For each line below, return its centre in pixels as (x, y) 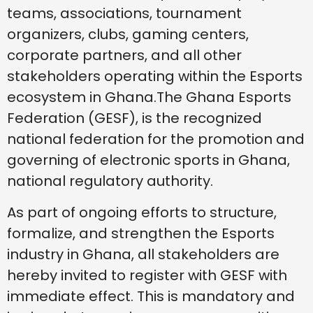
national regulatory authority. (110, 181)
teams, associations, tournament (124, 14)
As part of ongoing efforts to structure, (142, 212)
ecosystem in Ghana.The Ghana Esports (149, 97)
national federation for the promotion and (156, 139)
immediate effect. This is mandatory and (151, 296)
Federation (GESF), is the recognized (134, 118)
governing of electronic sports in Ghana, (148, 160)
